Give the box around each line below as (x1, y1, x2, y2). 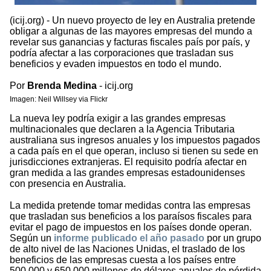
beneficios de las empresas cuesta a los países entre (10, 255, 236, 266)
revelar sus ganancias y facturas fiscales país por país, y (10, 37, 250, 48)
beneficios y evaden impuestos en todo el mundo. (10, 59, 221, 70)
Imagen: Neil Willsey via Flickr (10, 95, 108, 104)
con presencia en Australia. (10, 178, 126, 189)
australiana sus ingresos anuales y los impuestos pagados (10, 135, 260, 146)
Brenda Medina (27, 80, 97, 91)
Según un (10, 233, 54, 244)
